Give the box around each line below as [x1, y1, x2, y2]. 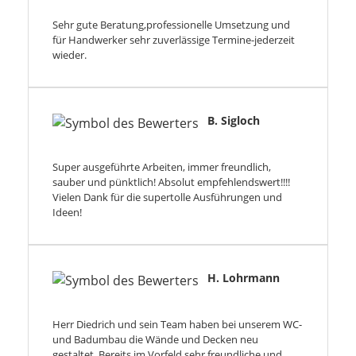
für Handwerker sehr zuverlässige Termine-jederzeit [52, 33, 295, 48]
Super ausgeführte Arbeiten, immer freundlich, [52, 160, 271, 175]
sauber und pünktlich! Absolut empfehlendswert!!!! [52, 175, 290, 190]
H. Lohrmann [207, 270, 280, 286]
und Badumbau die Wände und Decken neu [52, 332, 258, 347]
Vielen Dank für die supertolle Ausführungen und [52, 190, 282, 205]
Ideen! [52, 205, 82, 220]
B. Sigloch [207, 113, 260, 129]
